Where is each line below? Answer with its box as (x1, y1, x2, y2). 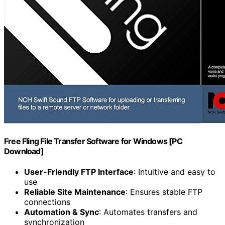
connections (24, 197, 70, 207)
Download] (4, 146, 44, 157)
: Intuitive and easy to (134, 167, 215, 177)
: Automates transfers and (99, 207, 197, 217)
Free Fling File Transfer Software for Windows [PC (4, 136, 182, 147)
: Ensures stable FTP (126, 187, 202, 197)
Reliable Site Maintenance (24, 187, 126, 197)
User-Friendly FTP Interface (24, 167, 134, 177)
